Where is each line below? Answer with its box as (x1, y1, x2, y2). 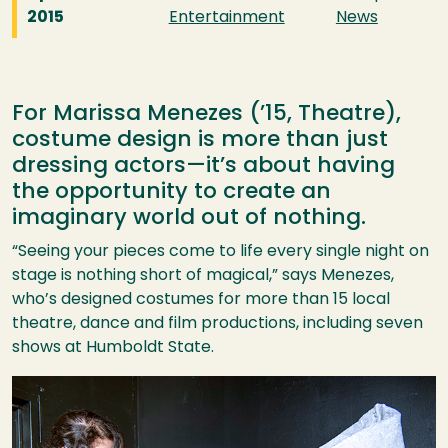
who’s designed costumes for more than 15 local (12, 292, 390, 309)
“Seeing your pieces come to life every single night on (12, 244, 429, 261)
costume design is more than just (12, 130, 388, 152)
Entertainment (168, 10, 285, 27)
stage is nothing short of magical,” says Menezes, (12, 268, 394, 285)
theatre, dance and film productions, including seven (12, 316, 423, 333)
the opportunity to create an (12, 182, 331, 204)
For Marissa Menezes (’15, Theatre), (12, 104, 401, 126)
